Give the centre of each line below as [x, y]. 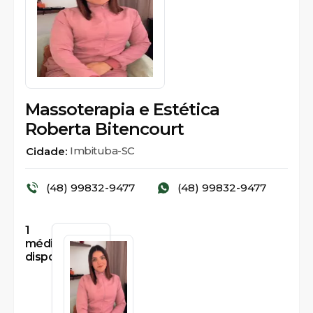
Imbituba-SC [102, 151]
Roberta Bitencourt [104, 129]
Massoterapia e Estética [122, 109]
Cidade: [48, 151]
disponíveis [56, 257]
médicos [49, 243]
